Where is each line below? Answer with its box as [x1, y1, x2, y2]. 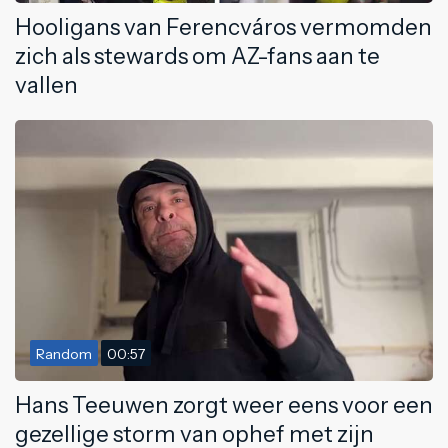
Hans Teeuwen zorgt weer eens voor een [15, 390, 433, 419]
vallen [15, 70, 78, 99]
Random [36, 344, 92, 363]
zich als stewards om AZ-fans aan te [15, 41, 380, 70]
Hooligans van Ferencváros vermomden [15, 12, 432, 41]
